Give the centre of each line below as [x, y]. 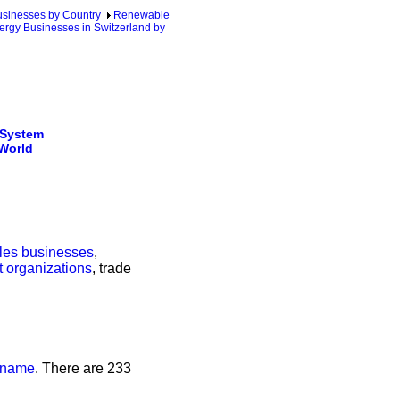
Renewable [142, 15]
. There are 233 [83, 369]
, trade [112, 269]
